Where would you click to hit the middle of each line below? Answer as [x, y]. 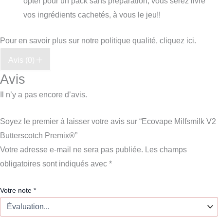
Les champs [166, 149]
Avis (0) [22, 60]
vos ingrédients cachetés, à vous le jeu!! [92, 15]
